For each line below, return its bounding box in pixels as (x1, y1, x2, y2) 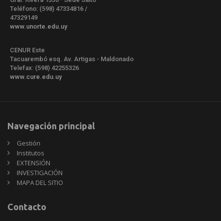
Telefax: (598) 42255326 (10, 64, 79, 72)
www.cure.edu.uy (10, 73, 62, 80)
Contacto (7, 201, 46, 212)
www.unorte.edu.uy (10, 22, 67, 30)
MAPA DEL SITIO (17, 178, 63, 187)
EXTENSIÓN (17, 158, 50, 167)
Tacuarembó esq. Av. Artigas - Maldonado (10, 55, 134, 63)
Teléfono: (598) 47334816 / (10, 4, 87, 12)
